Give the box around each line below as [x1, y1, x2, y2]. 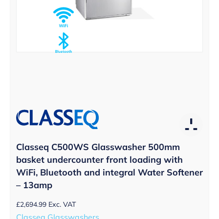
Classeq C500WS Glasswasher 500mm [16, 141, 180, 153]
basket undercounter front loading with [16, 153, 183, 165]
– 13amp [16, 179, 52, 191]
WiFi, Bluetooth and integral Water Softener [16, 166, 203, 178]
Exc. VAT [48, 199, 76, 209]
